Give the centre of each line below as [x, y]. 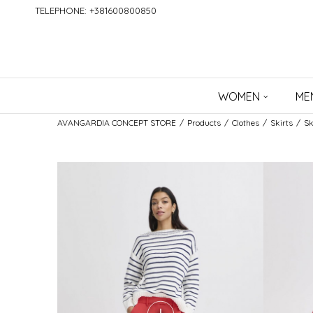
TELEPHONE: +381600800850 [96, 10]
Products [204, 123]
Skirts [282, 123]
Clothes [246, 123]
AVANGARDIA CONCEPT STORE [117, 123]
